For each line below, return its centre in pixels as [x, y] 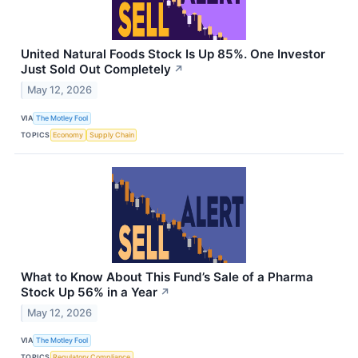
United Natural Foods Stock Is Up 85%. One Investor [173, 54]
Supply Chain [111, 134]
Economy [68, 134]
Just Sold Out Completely [96, 70]
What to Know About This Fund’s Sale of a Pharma [167, 277]
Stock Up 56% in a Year [89, 292]
